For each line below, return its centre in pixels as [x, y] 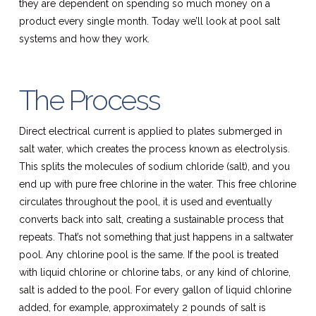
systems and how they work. [84, 38]
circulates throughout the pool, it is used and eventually [145, 201]
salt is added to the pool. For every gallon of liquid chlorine [155, 290]
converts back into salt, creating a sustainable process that [151, 219]
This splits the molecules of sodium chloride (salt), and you [154, 166]
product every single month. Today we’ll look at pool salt [149, 21]
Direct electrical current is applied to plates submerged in [150, 131]
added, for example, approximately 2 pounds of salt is [142, 307]
